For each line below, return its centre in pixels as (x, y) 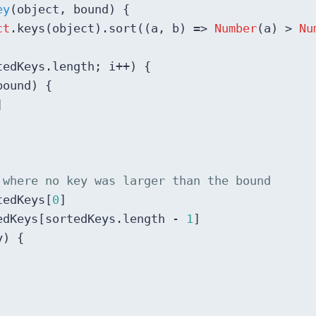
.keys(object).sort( (77, 29)
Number (236, 29)
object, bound (63, 10)
